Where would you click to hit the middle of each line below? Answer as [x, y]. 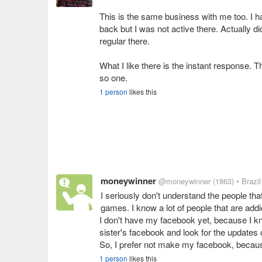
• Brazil [249, 181]
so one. [113, 77]
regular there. [125, 41]
